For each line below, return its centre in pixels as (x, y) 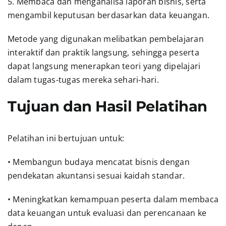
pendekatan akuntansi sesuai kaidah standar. (96, 175)
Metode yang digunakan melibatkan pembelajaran (105, 39)
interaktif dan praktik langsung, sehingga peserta (103, 52)
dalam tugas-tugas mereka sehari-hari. (83, 79)
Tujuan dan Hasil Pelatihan (107, 106)
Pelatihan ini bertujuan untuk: (66, 138)
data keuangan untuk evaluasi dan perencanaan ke (107, 213)
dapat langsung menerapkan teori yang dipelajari (104, 66)
